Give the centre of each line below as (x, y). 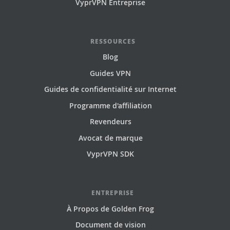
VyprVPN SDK (111, 154)
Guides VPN (111, 73)
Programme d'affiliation (110, 105)
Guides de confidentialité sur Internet (111, 89)
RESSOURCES (113, 41)
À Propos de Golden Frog (111, 208)
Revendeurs (110, 122)
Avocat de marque (110, 138)
